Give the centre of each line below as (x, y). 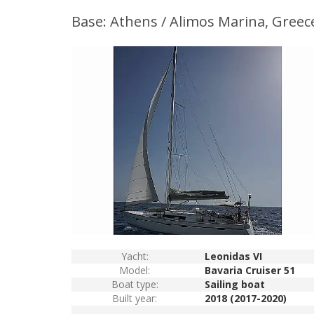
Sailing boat (235, 284)
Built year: (135, 298)
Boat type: (135, 284)
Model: (135, 270)
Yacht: (135, 256)
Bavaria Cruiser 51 (250, 270)
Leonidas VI (233, 256)
